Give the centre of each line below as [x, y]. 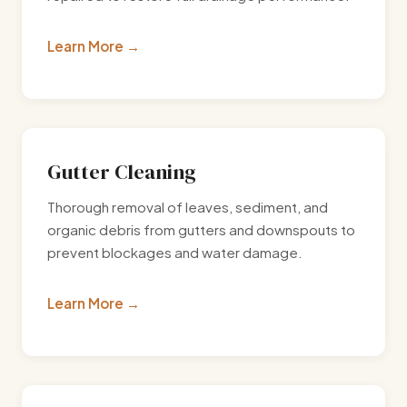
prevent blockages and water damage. [175, 253]
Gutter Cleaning [122, 173]
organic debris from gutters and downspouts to [201, 230]
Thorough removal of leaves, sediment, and [188, 207]
